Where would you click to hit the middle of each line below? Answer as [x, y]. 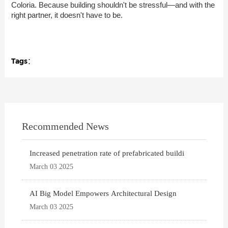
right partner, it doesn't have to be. [67, 15]
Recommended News [66, 126]
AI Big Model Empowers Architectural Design [103, 193]
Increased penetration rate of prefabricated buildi [107, 153]
